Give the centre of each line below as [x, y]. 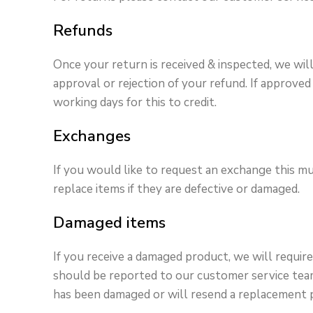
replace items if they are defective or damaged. [176, 189]
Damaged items [109, 223]
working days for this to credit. [135, 103]
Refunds [83, 31]
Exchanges [92, 137]
